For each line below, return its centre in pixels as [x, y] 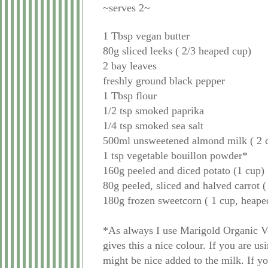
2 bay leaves [130, 66]
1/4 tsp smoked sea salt [153, 126]
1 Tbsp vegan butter [146, 36]
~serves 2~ [127, 8]
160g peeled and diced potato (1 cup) [184, 171]
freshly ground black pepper [164, 81]
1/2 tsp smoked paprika [153, 111]
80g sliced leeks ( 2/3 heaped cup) [177, 51]
